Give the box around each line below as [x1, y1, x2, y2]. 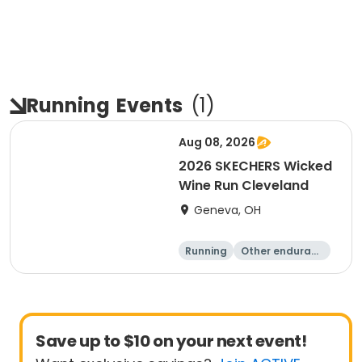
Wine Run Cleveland [179, 176, 309, 195]
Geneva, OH [194, 202, 261, 218]
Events [116, 92, 183, 119]
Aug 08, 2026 [179, 134, 255, 150]
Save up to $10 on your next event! [36, 330, 307, 352]
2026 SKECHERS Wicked [179, 157, 332, 175]
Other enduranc [240, 244, 324, 258]
